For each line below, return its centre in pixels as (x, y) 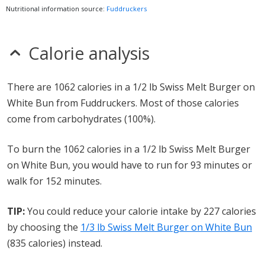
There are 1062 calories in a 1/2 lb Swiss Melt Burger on (131, 87)
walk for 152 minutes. (54, 181)
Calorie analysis (89, 53)
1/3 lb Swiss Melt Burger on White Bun (166, 227)
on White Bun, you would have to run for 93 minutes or (130, 165)
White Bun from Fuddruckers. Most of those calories (123, 103)
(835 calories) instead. (55, 243)
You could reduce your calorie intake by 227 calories (142, 211)
